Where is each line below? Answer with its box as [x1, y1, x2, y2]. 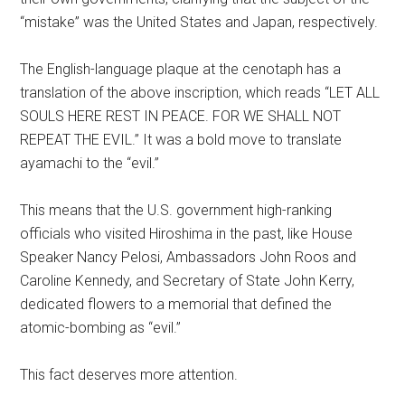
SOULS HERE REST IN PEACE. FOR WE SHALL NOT [20, 108, 342, 125]
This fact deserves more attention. [20, 366, 239, 383]
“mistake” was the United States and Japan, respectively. [20, 14, 379, 31]
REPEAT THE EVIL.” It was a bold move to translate [20, 131, 343, 148]
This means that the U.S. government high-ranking [20, 202, 333, 219]
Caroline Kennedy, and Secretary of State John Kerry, [20, 272, 355, 289]
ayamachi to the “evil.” [20, 155, 160, 172]
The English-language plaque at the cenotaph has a [20, 61, 342, 78]
